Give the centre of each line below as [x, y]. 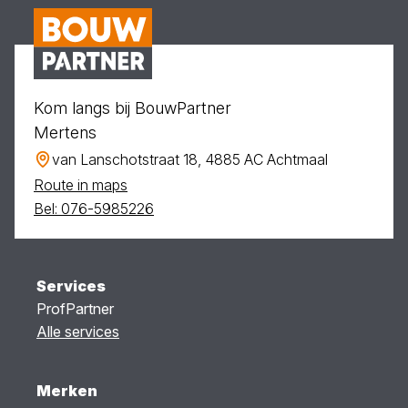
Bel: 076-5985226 [94, 208]
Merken [67, 390]
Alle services [78, 331]
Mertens [65, 132]
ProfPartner [75, 308]
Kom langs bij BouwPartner [133, 107]
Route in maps [81, 184]
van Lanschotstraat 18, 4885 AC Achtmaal [190, 159]
